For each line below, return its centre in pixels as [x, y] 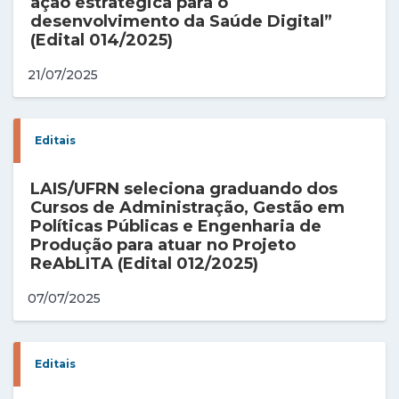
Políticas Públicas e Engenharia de [176, 226]
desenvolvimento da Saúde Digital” [182, 21]
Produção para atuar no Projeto [163, 245]
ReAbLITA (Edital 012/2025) [145, 264]
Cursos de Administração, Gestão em [188, 208]
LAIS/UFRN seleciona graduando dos [184, 189]
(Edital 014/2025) [102, 40]
